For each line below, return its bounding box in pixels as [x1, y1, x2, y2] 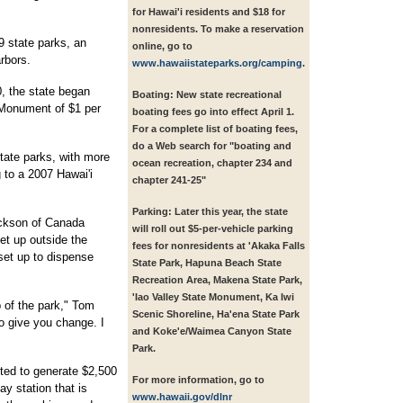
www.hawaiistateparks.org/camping [132, 58, 302, 69]
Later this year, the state [172, 206, 288, 218]
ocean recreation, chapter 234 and [132, 157, 292, 169]
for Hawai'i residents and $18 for [132, 6, 285, 18]
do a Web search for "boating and [132, 140, 291, 152]
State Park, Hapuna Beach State [132, 257, 282, 269]
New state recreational [174, 89, 282, 101]
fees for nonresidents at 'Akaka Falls [132, 240, 305, 252]
